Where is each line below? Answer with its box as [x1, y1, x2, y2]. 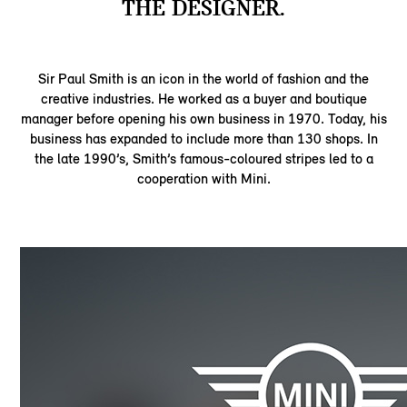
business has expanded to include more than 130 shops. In [29, 130, 378, 148]
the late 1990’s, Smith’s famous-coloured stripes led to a [34, 150, 373, 168]
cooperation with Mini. [136, 170, 271, 188]
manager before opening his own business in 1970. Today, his [20, 110, 387, 128]
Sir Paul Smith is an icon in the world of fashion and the [38, 70, 369, 88]
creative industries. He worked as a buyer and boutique [40, 90, 367, 108]
